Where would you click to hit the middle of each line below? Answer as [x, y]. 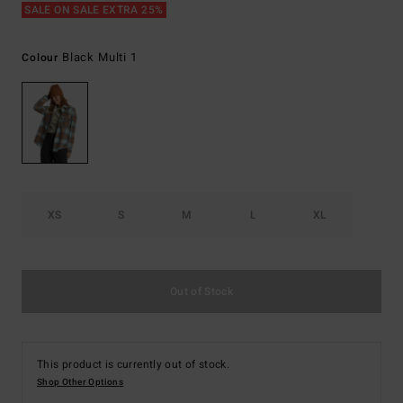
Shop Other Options [81, 383]
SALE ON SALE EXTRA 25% [94, 10]
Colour [42, 58]
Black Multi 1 [99, 57]
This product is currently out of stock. [134, 365]
